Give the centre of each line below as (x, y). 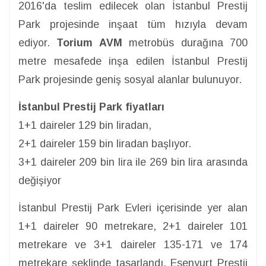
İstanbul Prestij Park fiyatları (91, 107)
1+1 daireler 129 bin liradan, (85, 126)
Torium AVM (89, 43)
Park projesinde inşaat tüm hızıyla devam (133, 25)
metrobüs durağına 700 (185, 43)
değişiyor (40, 181)
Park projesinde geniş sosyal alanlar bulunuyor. (130, 80)
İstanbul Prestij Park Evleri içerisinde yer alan (133, 208)
